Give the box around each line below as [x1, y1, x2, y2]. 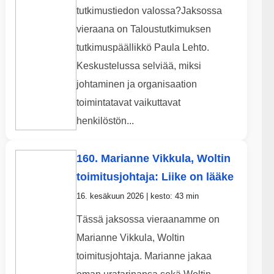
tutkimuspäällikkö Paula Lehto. [76, 42, 209, 53]
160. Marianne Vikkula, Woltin [76, 152, 231, 165]
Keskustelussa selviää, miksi [76, 61, 201, 72]
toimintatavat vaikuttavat [76, 97, 180, 108]
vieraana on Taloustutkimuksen [76, 24, 211, 35]
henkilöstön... [76, 116, 134, 127]
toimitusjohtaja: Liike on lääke [76, 171, 234, 183]
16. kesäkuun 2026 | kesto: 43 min [76, 191, 199, 201]
